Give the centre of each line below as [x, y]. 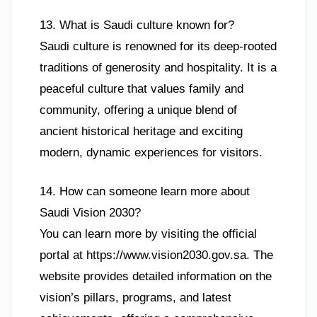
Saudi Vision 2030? [90, 213]
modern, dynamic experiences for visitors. [151, 152]
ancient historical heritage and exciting [141, 131]
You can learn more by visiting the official [148, 234]
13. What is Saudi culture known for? [137, 25]
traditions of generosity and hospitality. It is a [158, 67]
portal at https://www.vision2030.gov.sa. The [156, 255]
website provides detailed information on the [156, 277]
